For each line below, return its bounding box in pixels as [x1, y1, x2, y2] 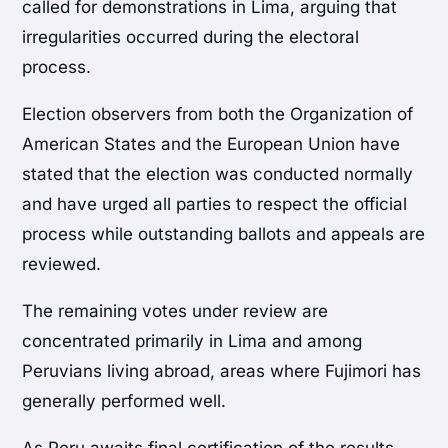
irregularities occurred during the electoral [22, 27, 360, 48]
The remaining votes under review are [22, 301, 329, 322]
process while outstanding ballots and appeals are [22, 224, 426, 245]
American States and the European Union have [22, 134, 401, 155]
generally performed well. [22, 391, 227, 412]
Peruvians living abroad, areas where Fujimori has [22, 361, 422, 382]
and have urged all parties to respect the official [22, 194, 408, 215]
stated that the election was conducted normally [22, 164, 414, 185]
